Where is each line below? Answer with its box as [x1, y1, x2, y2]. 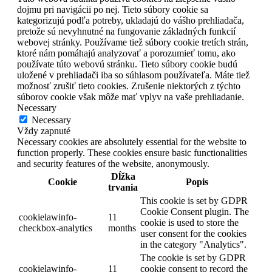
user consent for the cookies [140, 228, 246, 239]
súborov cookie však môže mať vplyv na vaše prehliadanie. [17, 91, 244, 102]
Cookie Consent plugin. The [140, 206, 249, 217]
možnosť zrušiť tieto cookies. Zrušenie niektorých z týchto [17, 80, 240, 91]
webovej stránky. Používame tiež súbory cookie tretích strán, [17, 36, 248, 47]
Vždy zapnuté [17, 125, 70, 136]
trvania [108, 182, 138, 192]
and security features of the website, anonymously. [17, 158, 209, 169]
